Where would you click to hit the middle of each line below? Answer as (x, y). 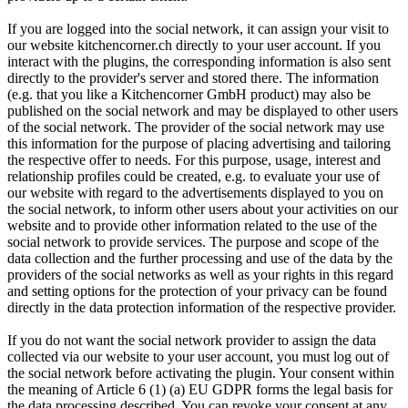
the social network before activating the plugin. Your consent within (201, 372)
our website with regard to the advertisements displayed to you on (195, 192)
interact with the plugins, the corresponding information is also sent (199, 61)
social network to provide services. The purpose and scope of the (193, 241)
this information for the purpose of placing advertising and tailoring (199, 143)
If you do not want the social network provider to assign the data (192, 340)
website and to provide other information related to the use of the (192, 225)
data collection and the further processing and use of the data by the (200, 258)
